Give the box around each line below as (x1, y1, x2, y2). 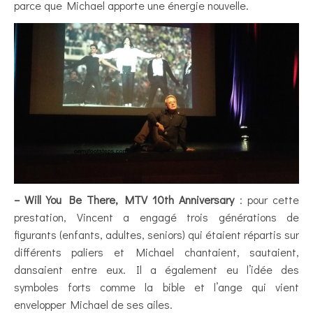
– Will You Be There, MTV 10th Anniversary (14, 191, 235, 207)
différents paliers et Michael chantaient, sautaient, (14, 244, 299, 259)
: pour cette (234, 191, 300, 207)
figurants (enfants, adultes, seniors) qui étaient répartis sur (14, 226, 299, 242)
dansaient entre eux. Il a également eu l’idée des (14, 261, 299, 277)
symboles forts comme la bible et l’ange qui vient (14, 279, 299, 294)
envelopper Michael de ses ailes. (14, 296, 173, 312)
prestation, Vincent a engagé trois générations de (14, 209, 299, 224)
